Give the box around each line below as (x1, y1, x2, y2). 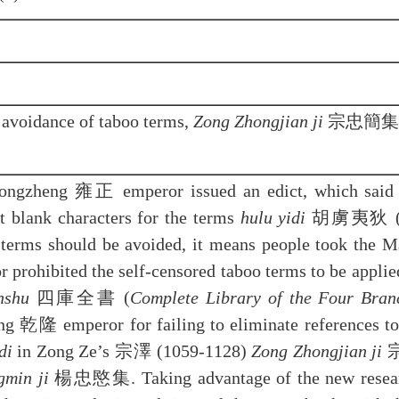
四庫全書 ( (28, 288, 131, 307)
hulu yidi (240, 208, 306, 227)
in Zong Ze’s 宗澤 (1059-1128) (12, 341, 252, 361)
